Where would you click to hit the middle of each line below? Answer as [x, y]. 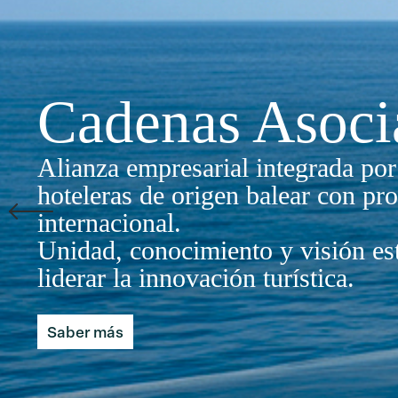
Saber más [85, 331]
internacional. [109, 223]
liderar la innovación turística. [196, 278]
